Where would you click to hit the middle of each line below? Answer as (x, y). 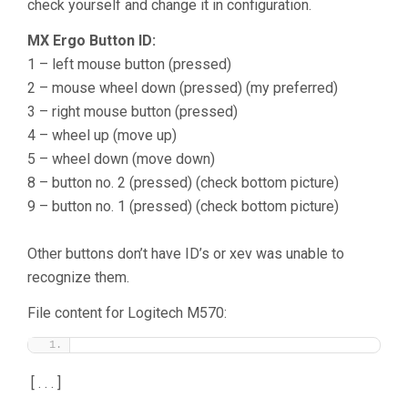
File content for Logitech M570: (127, 312)
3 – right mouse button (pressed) (133, 111)
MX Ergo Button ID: (92, 40)
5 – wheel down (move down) (121, 158)
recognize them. (78, 277)
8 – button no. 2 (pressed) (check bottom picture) (183, 182)
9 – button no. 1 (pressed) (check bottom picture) (183, 206)
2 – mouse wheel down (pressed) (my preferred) (183, 87)
